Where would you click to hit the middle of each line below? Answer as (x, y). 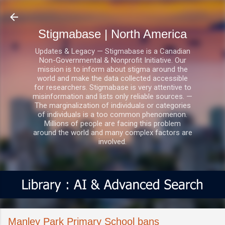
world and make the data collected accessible (113, 78)
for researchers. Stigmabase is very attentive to (113, 87)
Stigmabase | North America (113, 34)
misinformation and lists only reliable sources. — (113, 96)
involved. (113, 142)
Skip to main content (113, 13)
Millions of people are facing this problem (113, 124)
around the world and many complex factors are (113, 133)
